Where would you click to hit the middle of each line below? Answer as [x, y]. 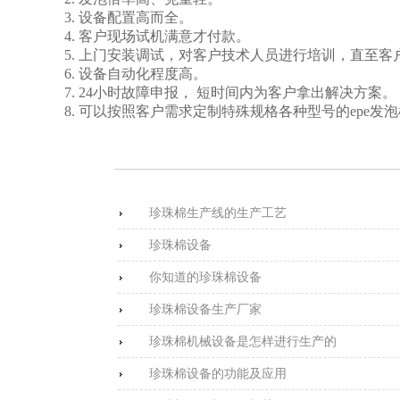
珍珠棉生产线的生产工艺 [218, 212]
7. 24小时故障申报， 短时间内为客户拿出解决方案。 [230, 92]
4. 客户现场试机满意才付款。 [157, 36]
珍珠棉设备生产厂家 [205, 309]
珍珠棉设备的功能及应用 [218, 373]
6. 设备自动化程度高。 [136, 73]
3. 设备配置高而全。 [129, 17]
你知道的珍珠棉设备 [205, 277]
